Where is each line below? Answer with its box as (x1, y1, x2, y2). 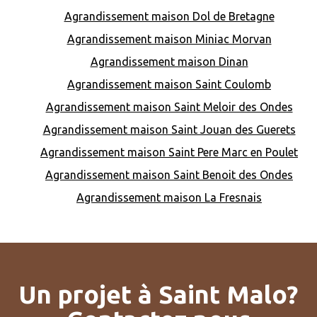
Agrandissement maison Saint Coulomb (67, 78, 271, 91)
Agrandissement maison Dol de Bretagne (64, 10, 275, 23)
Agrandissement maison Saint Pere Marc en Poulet (40, 146, 298, 159)
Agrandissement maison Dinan (90, 55, 248, 69)
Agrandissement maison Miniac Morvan (67, 33, 272, 46)
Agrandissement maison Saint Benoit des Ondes (45, 168, 293, 182)
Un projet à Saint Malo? (19, 280, 298, 309)
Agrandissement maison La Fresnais (76, 191, 262, 204)
